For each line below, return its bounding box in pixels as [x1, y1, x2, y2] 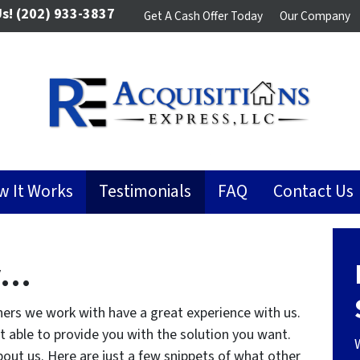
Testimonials [99, 178, 192, 204]
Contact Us [273, 178, 354, 204]
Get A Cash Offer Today [144, 7, 263, 25]
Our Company [280, 7, 350, 25]
